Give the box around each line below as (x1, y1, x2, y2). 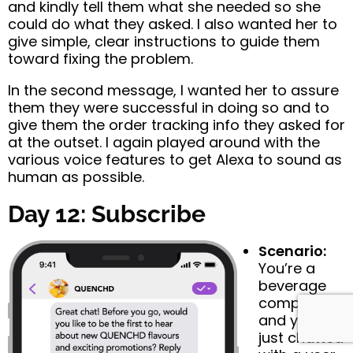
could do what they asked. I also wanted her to (8, 14, 337, 35)
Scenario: (258, 241, 326, 262)
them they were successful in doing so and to (8, 98, 329, 118)
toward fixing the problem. (8, 49, 193, 69)
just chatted (258, 328, 344, 348)
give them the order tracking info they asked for (8, 115, 345, 136)
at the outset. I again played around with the (8, 132, 320, 153)
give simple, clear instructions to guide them (8, 32, 320, 52)
